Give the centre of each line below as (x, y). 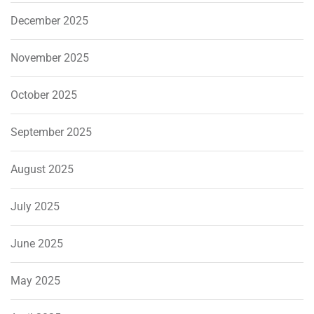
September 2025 (51, 132)
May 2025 (35, 281)
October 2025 (44, 95)
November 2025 (50, 58)
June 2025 (37, 244)
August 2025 (42, 169)
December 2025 (49, 21)
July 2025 (35, 206)
